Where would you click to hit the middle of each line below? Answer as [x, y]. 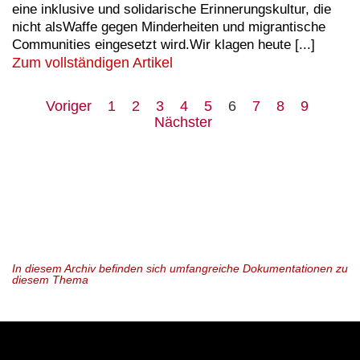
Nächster [183, 123]
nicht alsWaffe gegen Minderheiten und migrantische [169, 27]
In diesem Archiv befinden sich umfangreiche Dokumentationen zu [180, 269]
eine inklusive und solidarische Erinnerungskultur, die [172, 10]
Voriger [68, 106]
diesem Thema [50, 280]
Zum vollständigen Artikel [92, 63]
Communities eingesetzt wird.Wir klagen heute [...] [164, 45]
